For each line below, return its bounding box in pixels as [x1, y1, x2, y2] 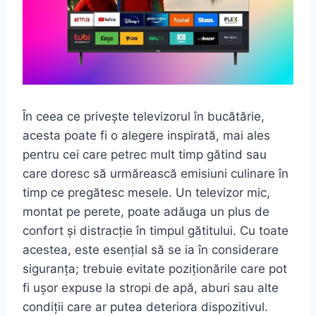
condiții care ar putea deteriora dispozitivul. [23, 299, 268, 314]
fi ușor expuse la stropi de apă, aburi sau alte [23, 280, 279, 295]
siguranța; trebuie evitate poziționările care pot [23, 261, 287, 276]
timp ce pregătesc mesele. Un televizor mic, [23, 185, 270, 200]
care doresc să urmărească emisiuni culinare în [23, 166, 288, 181]
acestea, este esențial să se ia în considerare [23, 242, 279, 257]
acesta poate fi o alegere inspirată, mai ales [23, 128, 270, 142]
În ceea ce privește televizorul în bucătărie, [23, 109, 265, 123]
